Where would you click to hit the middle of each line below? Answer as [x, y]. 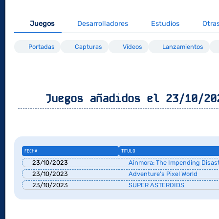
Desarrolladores [103, 24]
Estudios [165, 24]
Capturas [89, 47]
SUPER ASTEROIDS [156, 185]
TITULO [128, 151]
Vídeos [132, 47]
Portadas [41, 47]
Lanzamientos [183, 47]
